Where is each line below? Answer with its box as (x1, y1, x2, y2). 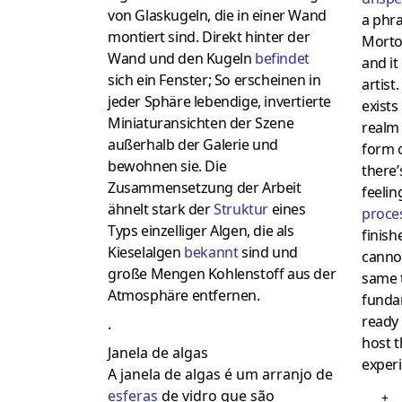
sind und (238, 242, 298, 263)
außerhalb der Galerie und (108, 135, 278, 155)
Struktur (214, 199, 268, 220)
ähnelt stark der (108, 199, 214, 220)
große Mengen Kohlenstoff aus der (108, 264, 336, 284)
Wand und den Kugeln (108, 48, 255, 69)
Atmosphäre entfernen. (108, 285, 260, 306)
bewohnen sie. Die (108, 156, 227, 177)
